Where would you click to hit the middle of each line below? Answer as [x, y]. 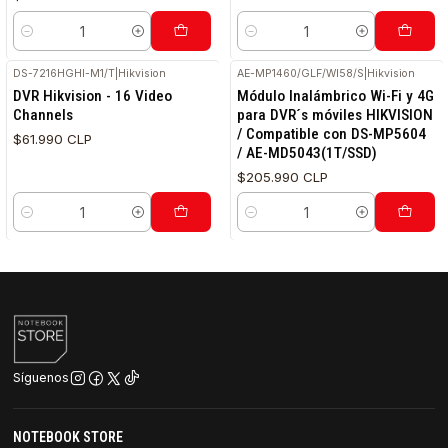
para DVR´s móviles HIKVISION [335, 114]
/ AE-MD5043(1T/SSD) [307, 152]
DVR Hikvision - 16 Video [93, 95]
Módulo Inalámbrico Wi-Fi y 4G [336, 95]
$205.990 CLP [283, 176]
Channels [43, 114]
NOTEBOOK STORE [68, 436]
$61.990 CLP [53, 138]
